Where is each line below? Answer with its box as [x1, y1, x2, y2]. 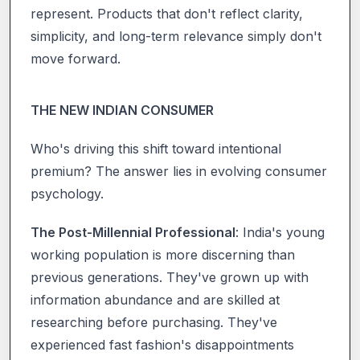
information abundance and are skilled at [31, 291, 280, 308]
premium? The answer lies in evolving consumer [31, 162, 327, 179]
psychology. [31, 185, 104, 202]
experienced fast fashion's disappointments [31, 336, 294, 353]
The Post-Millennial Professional [31, 223, 235, 240]
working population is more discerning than [31, 246, 295, 263]
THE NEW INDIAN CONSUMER [31, 101, 214, 118]
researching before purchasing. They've [31, 313, 277, 330]
